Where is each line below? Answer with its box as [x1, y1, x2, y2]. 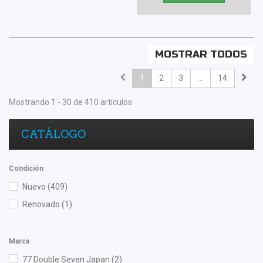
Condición [9, 164, 43, 173]
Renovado [22, 199, 62, 209]
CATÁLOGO [21, 128, 86, 141]
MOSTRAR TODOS [155, 48, 247, 61]
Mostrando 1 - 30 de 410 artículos [9, 97, 132, 107]
